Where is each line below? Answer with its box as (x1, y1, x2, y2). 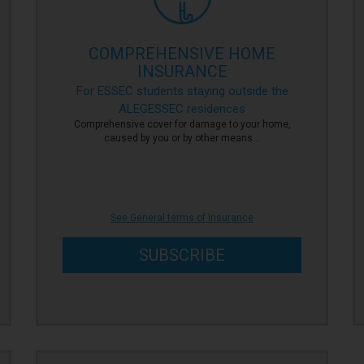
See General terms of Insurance (110, 212, 253, 223)
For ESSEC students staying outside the (76, 84, 288, 98)
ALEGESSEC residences (119, 102, 245, 116)
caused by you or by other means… (104, 132, 260, 144)
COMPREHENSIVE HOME (89, 44, 275, 63)
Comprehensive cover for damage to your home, (73, 119, 291, 130)
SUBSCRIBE (139, 245, 225, 265)
